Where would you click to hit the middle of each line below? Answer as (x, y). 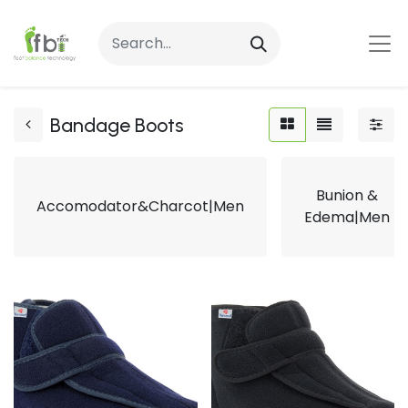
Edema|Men (347, 217)
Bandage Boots (117, 125)
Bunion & (347, 195)
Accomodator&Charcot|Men (140, 206)
